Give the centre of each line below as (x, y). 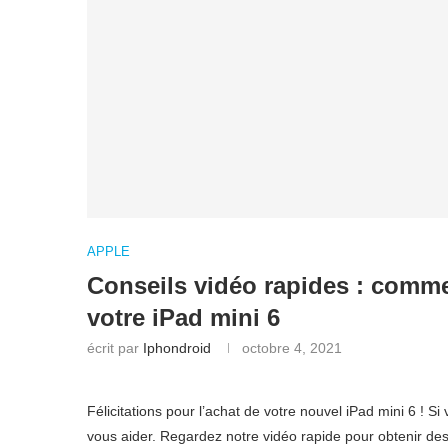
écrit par (115, 347)
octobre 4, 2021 (292, 347)
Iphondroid (177, 347)
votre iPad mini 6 (183, 317)
